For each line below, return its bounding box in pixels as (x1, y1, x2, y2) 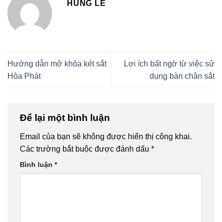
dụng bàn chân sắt (150, 71, 215, 80)
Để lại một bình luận (20, 112, 112, 123)
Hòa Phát (7, 71, 41, 80)
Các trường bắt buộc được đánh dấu (20, 144, 151, 153)
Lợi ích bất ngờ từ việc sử (124, 59, 215, 68)
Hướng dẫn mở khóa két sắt (7, 59, 107, 68)
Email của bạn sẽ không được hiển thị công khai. (20, 132, 192, 141)
